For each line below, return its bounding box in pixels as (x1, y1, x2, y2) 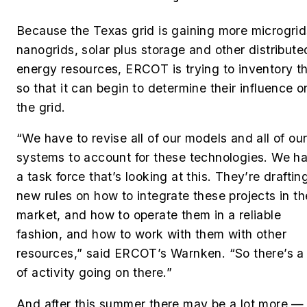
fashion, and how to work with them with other (16, 227, 286, 242)
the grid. (16, 99, 66, 114)
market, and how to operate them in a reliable (16, 208, 281, 223)
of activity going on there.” (16, 265, 173, 280)
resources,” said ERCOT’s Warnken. (16, 246, 226, 261)
